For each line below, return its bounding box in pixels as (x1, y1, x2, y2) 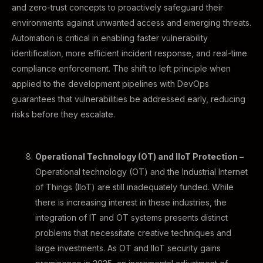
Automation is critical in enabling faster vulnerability (12, 33, 208, 43)
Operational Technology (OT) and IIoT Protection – (35, 151, 244, 161)
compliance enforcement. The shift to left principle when (12, 63, 231, 73)
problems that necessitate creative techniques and (35, 228, 231, 238)
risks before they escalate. (12, 109, 115, 119)
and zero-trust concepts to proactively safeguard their (12, 2, 223, 12)
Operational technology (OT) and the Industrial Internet (35, 167, 248, 177)
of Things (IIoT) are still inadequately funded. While (35, 182, 234, 192)
